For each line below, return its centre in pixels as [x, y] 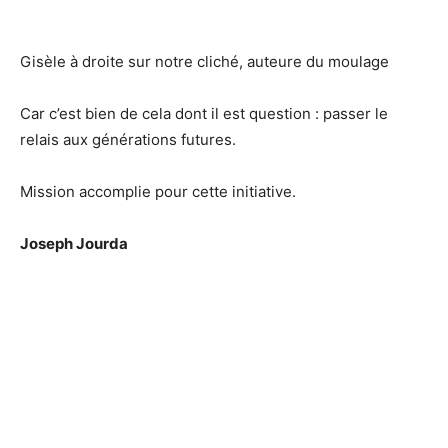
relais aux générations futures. [128, 139]
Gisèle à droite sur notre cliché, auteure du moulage [204, 61]
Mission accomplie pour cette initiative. [158, 191]
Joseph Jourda [74, 243]
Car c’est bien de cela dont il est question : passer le [204, 113]
